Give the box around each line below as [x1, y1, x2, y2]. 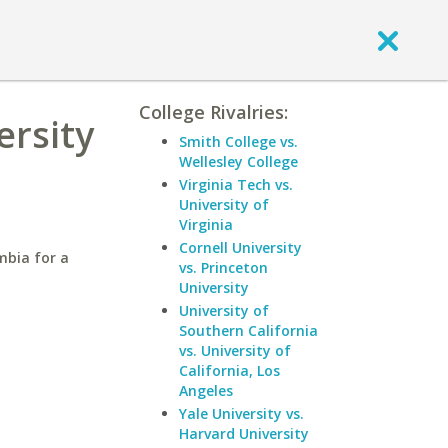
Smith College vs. [179, 132, 298, 151]
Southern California [179, 321, 318, 340]
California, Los [179, 361, 280, 380]
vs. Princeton [179, 258, 268, 277]
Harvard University [179, 424, 309, 443]
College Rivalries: [139, 100, 288, 124]
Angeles [179, 381, 233, 400]
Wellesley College [179, 152, 298, 171]
